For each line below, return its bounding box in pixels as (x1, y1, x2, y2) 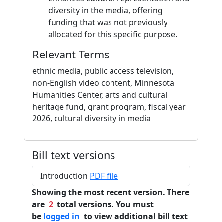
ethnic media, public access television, (32, 65, 174, 76)
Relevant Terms (32, 47, 109, 61)
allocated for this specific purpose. (48, 29, 177, 40)
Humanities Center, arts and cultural (32, 89, 167, 100)
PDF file (90, 170, 118, 181)
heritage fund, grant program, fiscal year (32, 101, 186, 112)
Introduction (40, 170, 90, 181)
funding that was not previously (48, 17, 167, 28)
